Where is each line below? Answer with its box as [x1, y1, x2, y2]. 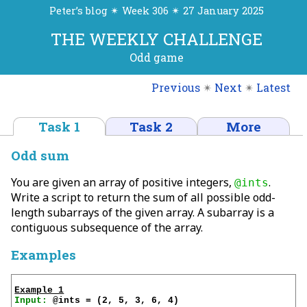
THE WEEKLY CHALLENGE [50, 28, 262, 51]
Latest [256, 79, 291, 95]
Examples [11, 245, 76, 263]
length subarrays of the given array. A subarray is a [11, 204, 274, 220]
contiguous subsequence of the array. [11, 219, 203, 235]
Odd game [129, 50, 184, 65]
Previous [151, 79, 200, 95]
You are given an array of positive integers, [11, 174, 234, 190]
